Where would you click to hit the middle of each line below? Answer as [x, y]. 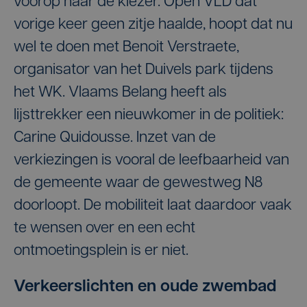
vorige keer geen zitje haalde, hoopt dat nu [153, 25]
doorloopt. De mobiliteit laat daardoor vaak [153, 206]
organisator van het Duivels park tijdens [144, 70]
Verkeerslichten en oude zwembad [145, 287]
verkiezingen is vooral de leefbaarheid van [151, 161]
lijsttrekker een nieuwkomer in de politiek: [149, 115]
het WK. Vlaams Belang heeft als [120, 93]
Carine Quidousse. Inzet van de [115, 138]
